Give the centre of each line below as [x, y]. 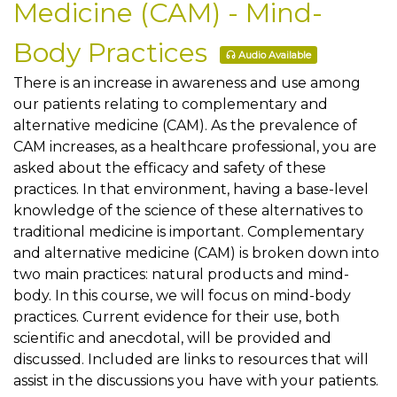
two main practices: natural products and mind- [181, 274]
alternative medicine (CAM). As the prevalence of [185, 125]
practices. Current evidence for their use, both [176, 317]
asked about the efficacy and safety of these [170, 168]
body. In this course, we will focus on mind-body [182, 296]
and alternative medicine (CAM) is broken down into [196, 253]
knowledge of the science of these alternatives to [188, 210]
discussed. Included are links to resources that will [191, 359]
